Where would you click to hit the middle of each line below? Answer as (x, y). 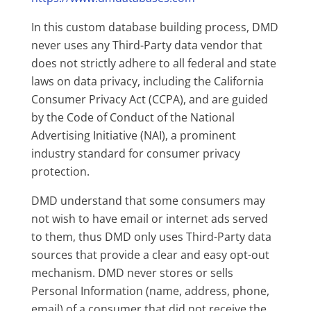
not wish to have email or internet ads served (149, 219)
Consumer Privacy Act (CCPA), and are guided (149, 99)
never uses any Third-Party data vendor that (146, 45)
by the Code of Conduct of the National (133, 117)
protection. (63, 171)
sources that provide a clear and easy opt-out (150, 255)
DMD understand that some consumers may (148, 201)
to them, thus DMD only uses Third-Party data (151, 237)
